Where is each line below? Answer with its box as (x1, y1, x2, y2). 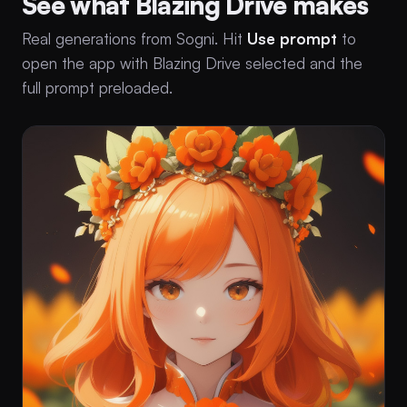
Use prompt (247, 28, 337, 48)
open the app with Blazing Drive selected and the (22, 53, 362, 73)
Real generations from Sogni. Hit (22, 28, 247, 48)
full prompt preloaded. (22, 77, 173, 97)
